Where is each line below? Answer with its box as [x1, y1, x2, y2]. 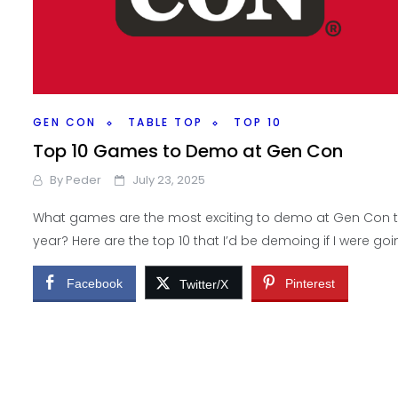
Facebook [67, 276, 123, 291]
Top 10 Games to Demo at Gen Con [33, 139, 343, 164]
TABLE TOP [127, 115, 203, 131]
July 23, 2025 [132, 171, 205, 189]
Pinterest [285, 276, 335, 291]
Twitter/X [179, 277, 228, 292]
